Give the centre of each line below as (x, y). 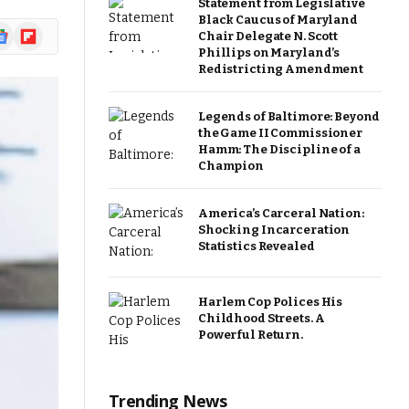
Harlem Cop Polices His (271, 301)
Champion (231, 166)
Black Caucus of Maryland (278, 20)
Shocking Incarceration (274, 230)
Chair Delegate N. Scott (268, 36)
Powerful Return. (251, 334)
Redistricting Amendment (281, 69)
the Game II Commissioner (280, 133)
